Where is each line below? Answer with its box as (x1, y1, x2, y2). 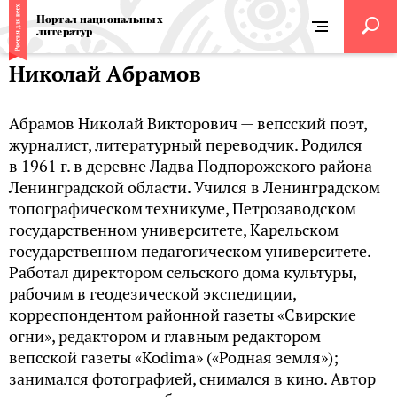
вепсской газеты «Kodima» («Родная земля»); (9, 347, 339, 368)
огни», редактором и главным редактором (9, 326, 321, 346)
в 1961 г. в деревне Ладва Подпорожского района (9, 156, 372, 176)
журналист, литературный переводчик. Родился (9, 135, 362, 155)
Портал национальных (36, 12, 163, 26)
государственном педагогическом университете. (9, 241, 370, 261)
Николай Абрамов (9, 60, 201, 88)
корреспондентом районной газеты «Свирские (9, 305, 356, 325)
